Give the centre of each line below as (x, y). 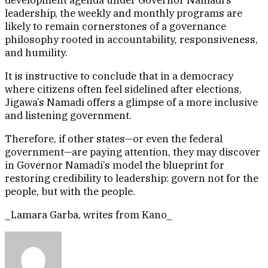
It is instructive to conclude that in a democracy (119, 76)
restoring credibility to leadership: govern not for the (132, 179)
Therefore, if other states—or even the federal (114, 139)
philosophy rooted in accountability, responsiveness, (131, 40)
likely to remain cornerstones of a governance (115, 27)
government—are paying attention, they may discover (133, 152)
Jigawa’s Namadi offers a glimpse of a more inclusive (131, 103)
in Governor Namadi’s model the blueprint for (115, 165)
